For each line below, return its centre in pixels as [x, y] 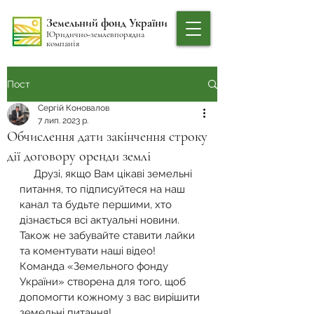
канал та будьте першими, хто [97, 205]
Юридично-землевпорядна [95, 34]
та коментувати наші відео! [89, 251]
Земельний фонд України [107, 23]
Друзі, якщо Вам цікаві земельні [27, 174]
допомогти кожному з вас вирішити [111, 297]
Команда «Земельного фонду [95, 266]
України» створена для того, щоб [104, 282]
